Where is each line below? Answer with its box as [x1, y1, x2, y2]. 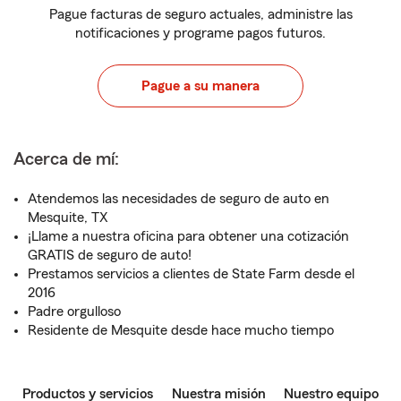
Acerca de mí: [13, 150, 119, 168]
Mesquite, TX [28, 210, 108, 225]
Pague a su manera [141, 79, 260, 93]
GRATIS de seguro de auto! [28, 248, 192, 262]
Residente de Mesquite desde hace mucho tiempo [28, 323, 334, 337]
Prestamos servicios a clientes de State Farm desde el [28, 267, 354, 281]
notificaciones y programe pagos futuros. [75, 26, 326, 40]
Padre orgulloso [28, 304, 121, 319]
